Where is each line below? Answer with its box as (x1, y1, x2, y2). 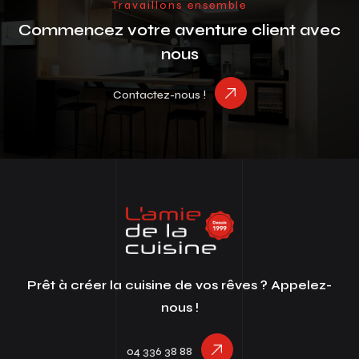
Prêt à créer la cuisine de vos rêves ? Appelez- (27, 276, 332, 292)
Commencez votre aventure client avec (18, 19, 341, 40)
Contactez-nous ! (112, 87, 206, 102)
